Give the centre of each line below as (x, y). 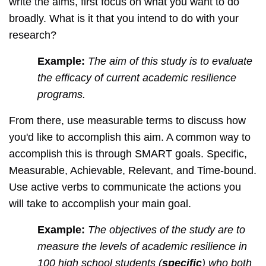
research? (33, 35)
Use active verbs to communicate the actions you (125, 187)
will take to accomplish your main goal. (100, 204)
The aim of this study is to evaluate (170, 61)
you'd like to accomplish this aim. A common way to (130, 137)
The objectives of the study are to (167, 230)
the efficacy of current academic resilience (137, 78)
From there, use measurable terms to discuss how (127, 121)
